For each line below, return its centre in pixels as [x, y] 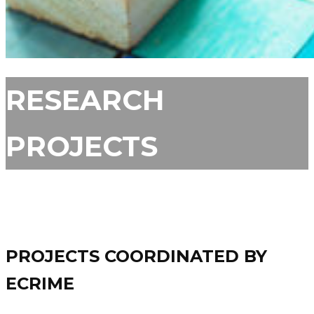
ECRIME [40, 284]
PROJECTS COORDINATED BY [136, 257]
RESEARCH [85, 100]
